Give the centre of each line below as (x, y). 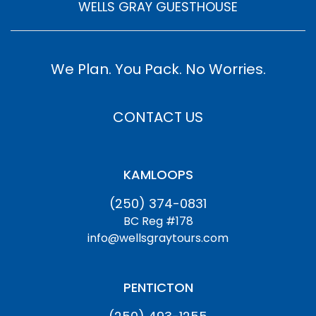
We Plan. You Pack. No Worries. (158, 69)
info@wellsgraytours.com (158, 238)
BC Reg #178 (158, 221)
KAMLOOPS (158, 175)
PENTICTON (158, 287)
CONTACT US (158, 117)
